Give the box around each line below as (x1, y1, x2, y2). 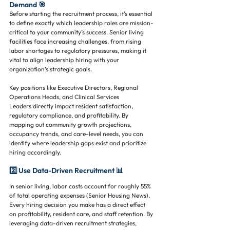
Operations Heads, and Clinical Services (9, 93, 121, 101)
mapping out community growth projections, (9, 121, 133, 128)
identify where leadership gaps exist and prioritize (9, 139, 148, 147)
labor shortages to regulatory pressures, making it (9, 47, 148, 54)
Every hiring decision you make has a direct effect (9, 201, 147, 208)
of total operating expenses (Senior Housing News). (9, 191, 151, 199)
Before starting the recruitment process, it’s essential (9, 10, 154, 17)
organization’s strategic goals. (9, 65, 92, 73)
